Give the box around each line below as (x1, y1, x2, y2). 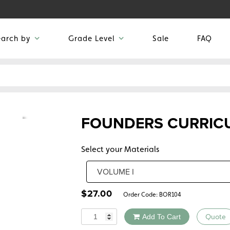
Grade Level (68, 34, 114, 43)
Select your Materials (81, 144, 159, 155)
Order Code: (119, 191, 159, 199)
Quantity (81, 208, 111, 220)
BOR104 (159, 191, 181, 199)
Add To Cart (142, 213, 181, 221)
